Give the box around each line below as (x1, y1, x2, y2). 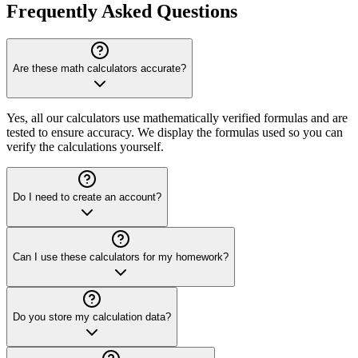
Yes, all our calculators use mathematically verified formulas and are (6, 110, 348, 125)
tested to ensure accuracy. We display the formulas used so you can (6, 125, 343, 139)
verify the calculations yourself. (6, 139, 164, 153)
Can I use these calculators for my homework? (13, 250, 229, 263)
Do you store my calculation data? (13, 310, 171, 323)
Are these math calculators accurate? (13, 62, 186, 74)
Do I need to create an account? (13, 190, 161, 203)
